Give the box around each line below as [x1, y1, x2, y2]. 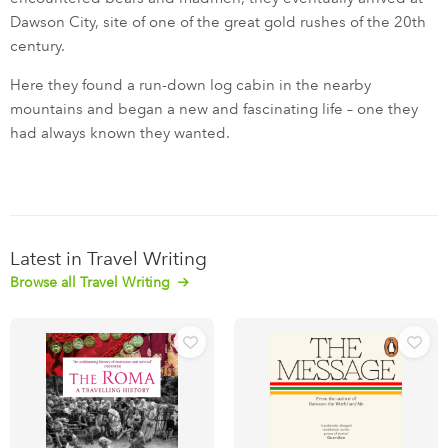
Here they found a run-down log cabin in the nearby [10, 76, 371, 95]
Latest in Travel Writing [10, 247, 207, 271]
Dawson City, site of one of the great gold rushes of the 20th [10, 13, 426, 32]
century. [10, 37, 65, 56]
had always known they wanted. [10, 124, 230, 143]
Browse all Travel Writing [10, 274, 174, 292]
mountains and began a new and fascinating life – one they [10, 100, 418, 119]
